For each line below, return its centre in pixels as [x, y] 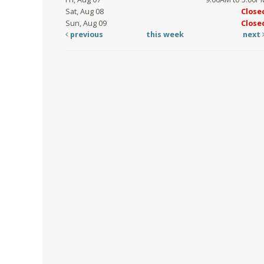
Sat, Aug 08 [85, 12]
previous [86, 35]
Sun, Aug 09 [86, 24]
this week [165, 35]
